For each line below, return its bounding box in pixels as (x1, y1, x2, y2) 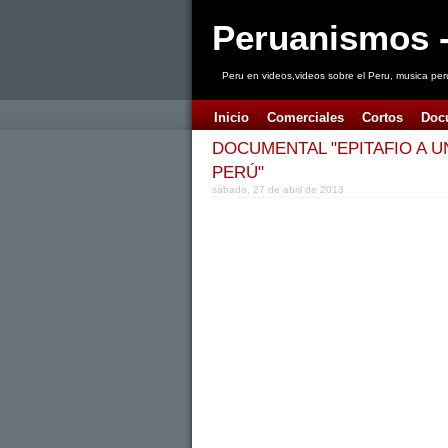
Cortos (362, 110, 403, 125)
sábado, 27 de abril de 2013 (212, 184, 344, 195)
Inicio (214, 110, 249, 125)
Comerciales (267, 110, 344, 125)
